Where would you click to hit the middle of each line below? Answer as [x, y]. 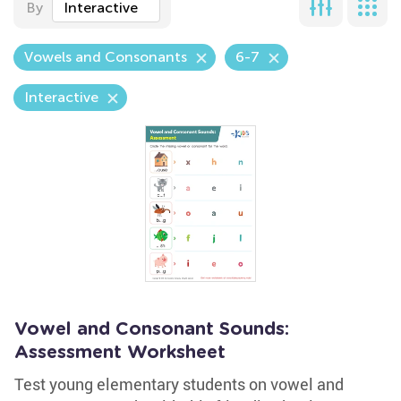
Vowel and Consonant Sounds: [152, 329]
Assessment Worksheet [120, 353]
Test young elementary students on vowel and [179, 384]
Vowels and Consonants [106, 57]
